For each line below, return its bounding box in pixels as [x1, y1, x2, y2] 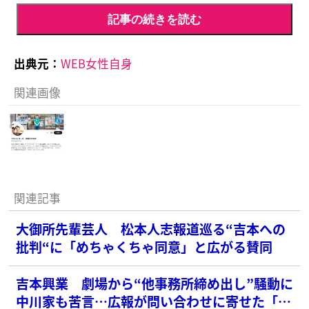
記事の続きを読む [108, 12, 201, 26]
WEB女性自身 [60, 54, 132, 72]
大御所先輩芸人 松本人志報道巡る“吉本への [16, 219, 286, 239]
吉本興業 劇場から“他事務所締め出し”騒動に [16, 274, 294, 293]
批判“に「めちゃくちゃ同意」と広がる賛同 [16, 237, 273, 257]
